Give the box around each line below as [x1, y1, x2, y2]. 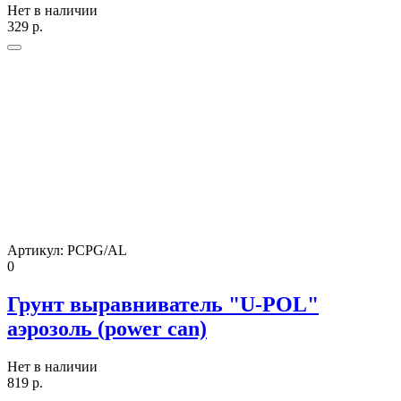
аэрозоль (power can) [7, 316, 207, 340]
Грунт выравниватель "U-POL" [7, 292, 319, 316]
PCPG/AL [67, 242, 127, 258]
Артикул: [7, 242, 67, 258]
